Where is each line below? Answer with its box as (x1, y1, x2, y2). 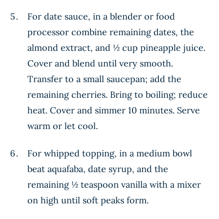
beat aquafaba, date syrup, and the (27, 163, 168, 175)
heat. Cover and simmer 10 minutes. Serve (27, 105, 200, 116)
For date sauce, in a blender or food (27, 11, 175, 22)
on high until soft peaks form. (27, 195, 149, 206)
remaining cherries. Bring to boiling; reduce (27, 89, 208, 100)
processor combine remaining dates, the (27, 26, 194, 38)
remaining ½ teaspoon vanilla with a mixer (27, 179, 201, 190)
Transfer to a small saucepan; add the (27, 73, 181, 85)
